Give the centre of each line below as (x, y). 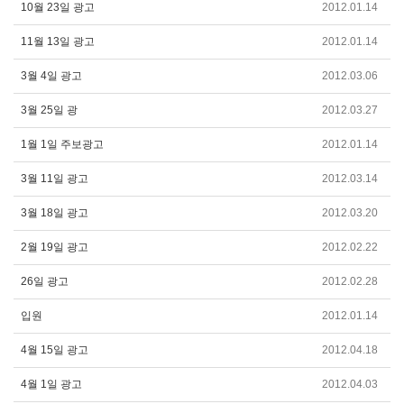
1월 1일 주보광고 (62, 144)
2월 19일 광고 (55, 247)
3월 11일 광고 (55, 178)
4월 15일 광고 (55, 349)
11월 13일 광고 (58, 41)
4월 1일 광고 (51, 384)
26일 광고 (45, 281)
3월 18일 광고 (55, 212)
